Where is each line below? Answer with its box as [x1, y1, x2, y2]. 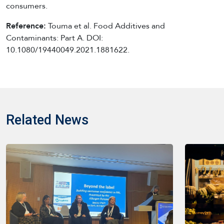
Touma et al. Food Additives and [46, 20, 165, 31]
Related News [6, 112, 88, 128]
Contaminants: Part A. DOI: [6, 32, 103, 43]
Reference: [6, 20, 46, 31]
